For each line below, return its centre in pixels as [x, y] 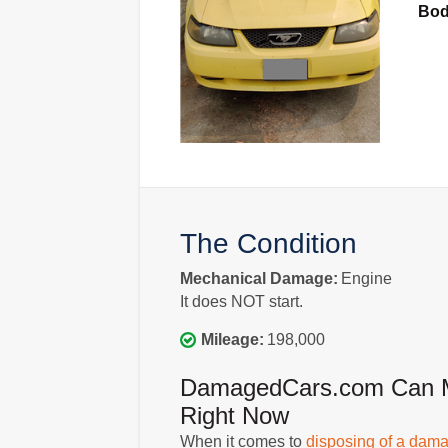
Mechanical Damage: [258, 278]
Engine [366, 278]
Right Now [234, 415]
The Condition [268, 243]
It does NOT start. [241, 301]
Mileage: [232, 339]
